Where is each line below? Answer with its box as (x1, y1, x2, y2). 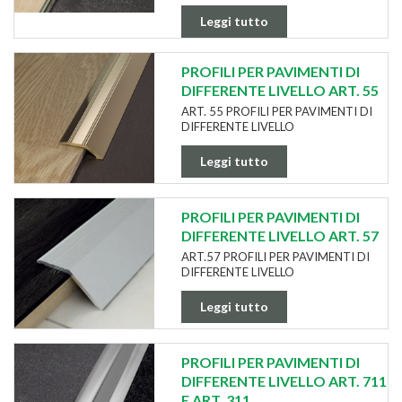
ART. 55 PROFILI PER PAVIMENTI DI (180, 103, 372, 118)
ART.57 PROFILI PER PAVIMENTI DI (180, 249, 370, 264)
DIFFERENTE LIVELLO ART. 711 (180, 371, 387, 389)
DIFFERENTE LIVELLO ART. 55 (180, 81, 379, 99)
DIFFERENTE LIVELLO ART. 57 (180, 226, 379, 244)
